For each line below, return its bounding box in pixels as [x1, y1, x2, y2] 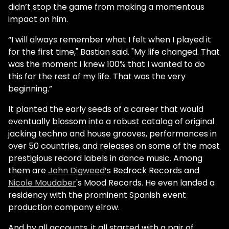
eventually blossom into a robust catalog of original [8, 116, 214, 127]
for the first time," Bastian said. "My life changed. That [8, 46, 220, 58]
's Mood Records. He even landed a [76, 177, 215, 189]
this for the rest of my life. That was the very [8, 71, 186, 82]
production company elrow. [8, 201, 120, 213]
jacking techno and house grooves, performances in [8, 128, 217, 140]
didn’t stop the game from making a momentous [8, 1, 204, 13]
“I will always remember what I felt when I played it [8, 34, 211, 45]
